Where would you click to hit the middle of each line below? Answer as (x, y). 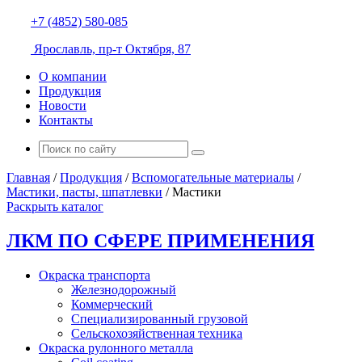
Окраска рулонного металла (116, 347)
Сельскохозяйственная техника (157, 333)
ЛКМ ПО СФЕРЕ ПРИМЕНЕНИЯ (160, 240)
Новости (63, 105)
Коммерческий (112, 304)
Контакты (66, 120)
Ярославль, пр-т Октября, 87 (111, 49)
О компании (73, 76)
